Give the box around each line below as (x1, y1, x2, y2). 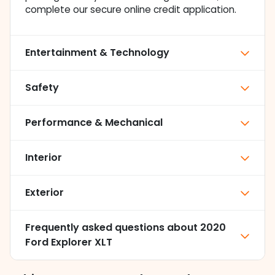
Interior (25, 150, 62, 165)
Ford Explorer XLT (25, 235, 112, 250)
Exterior (25, 185, 64, 200)
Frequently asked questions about (25, 220, 200, 235)
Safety (25, 80, 59, 95)
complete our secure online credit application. (25, 3, 236, 17)
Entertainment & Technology (25, 45, 169, 60)
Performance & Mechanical (25, 115, 163, 130)
